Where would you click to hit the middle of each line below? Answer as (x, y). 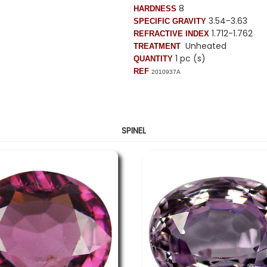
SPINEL (133, 130)
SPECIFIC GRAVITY (170, 21)
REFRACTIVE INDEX (171, 33)
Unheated (204, 46)
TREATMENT (157, 46)
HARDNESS (155, 8)
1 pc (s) (189, 58)
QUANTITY (153, 58)
